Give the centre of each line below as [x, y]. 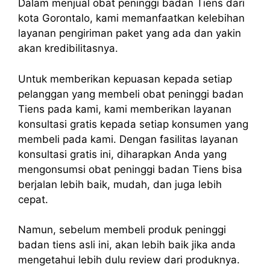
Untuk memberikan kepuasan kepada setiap [125, 79]
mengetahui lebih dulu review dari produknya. [129, 260]
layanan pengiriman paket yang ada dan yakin [130, 33]
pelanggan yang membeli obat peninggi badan [131, 94]
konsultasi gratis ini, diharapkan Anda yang [122, 154]
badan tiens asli [57, 245]
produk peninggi [187, 230]
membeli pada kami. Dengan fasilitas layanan [128, 139]
